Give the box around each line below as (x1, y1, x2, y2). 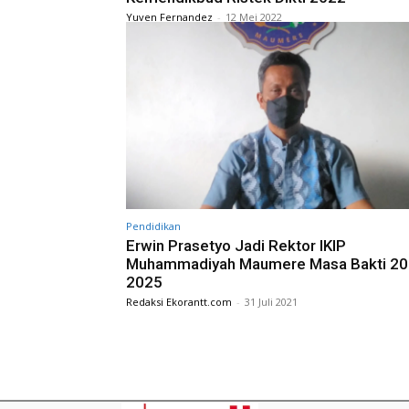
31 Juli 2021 (245, 294, 298, 309)
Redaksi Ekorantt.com (126, 294, 232, 309)
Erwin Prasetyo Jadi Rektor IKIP (126, 236, 346, 255)
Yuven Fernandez (126, 10, 213, 25)
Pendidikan (126, 218, 181, 233)
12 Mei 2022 (225, 10, 282, 25)
